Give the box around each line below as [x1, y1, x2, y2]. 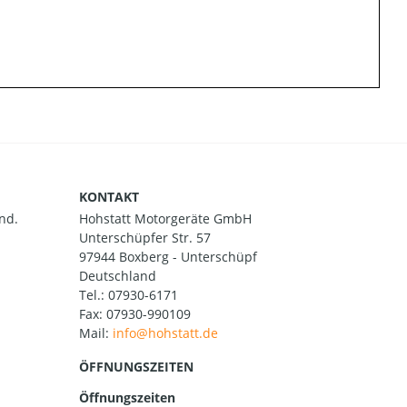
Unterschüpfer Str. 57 [79, 229, 211, 247]
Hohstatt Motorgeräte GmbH [79, 210, 252, 228]
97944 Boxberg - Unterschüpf [79, 248, 257, 266]
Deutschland [79, 267, 156, 285]
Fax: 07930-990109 [79, 305, 191, 323]
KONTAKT [79, 187, 139, 205]
